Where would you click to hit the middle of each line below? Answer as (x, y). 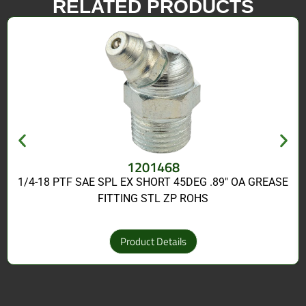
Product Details (153, 241)
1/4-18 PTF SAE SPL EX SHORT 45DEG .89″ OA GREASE (153, 182)
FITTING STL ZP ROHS (153, 198)
